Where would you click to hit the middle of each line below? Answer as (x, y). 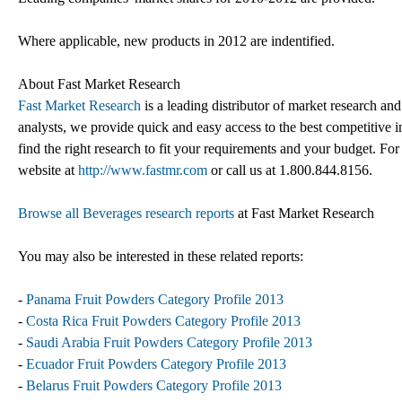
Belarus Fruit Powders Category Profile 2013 (154, 385)
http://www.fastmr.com (143, 170)
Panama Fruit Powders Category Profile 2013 (155, 299)
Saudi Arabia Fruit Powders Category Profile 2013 (169, 342)
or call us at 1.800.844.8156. (290, 170)
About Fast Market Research (99, 83)
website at (48, 170)
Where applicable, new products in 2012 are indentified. (176, 40)
